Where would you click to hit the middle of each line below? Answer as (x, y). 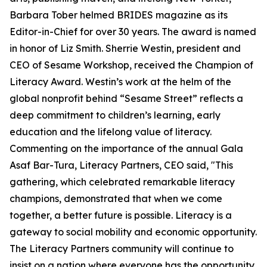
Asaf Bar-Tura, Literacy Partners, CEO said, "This (121, 165)
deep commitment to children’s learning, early (115, 115)
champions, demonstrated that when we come (116, 199)
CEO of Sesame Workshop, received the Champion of (131, 65)
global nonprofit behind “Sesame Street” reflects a (126, 99)
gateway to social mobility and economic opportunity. (133, 232)
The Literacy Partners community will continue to (122, 249)
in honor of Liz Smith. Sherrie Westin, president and (125, 49)
